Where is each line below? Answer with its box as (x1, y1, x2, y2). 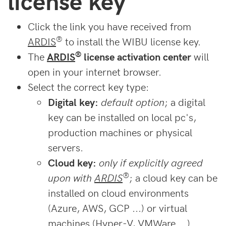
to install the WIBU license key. (63, 34, 201, 48)
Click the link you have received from (28, 19, 191, 33)
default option (101, 95, 164, 109)
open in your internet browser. (28, 65, 161, 79)
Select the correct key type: (28, 80, 149, 94)
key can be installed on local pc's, (48, 110, 196, 124)
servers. (48, 140, 83, 154)
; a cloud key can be (129, 171, 217, 185)
